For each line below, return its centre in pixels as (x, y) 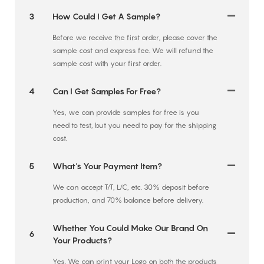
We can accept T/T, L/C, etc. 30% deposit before (131, 187)
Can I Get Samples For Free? (106, 91)
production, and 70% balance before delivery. (128, 200)
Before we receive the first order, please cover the (135, 37)
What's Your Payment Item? (107, 166)
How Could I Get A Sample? (106, 16)
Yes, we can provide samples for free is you (126, 112)
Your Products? (82, 240)
